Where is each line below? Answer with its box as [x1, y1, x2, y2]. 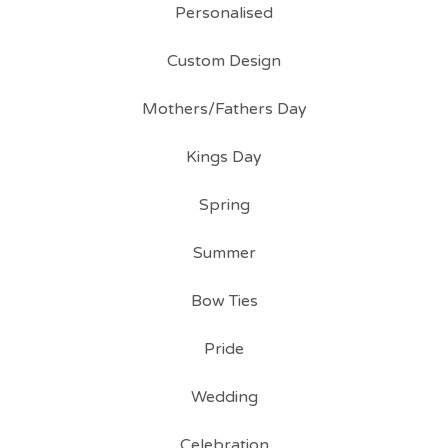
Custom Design [167, 51, 281, 72]
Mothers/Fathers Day [141, 99, 307, 120]
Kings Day [186, 147, 262, 168]
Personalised [175, 3, 273, 24]
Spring [198, 195, 250, 216]
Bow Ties [190, 291, 258, 312]
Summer [192, 243, 256, 264]
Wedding [190, 387, 258, 408]
